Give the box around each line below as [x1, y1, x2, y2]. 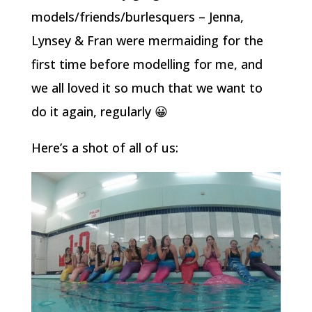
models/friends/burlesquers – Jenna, [31, 8, 244, 26]
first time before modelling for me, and [31, 56, 263, 73]
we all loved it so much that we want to [31, 79, 263, 97]
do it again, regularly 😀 [31, 103, 168, 120]
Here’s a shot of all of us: [31, 139, 178, 157]
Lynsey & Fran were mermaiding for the [31, 32, 263, 49]
